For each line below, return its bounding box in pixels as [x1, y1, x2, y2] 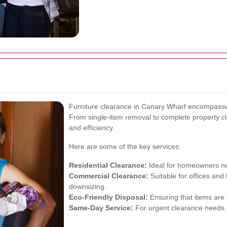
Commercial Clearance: [69, 172, 148, 180]
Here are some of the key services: [69, 142, 181, 150]
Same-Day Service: [69, 204, 133, 212]
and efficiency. [69, 124, 115, 132]
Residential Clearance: [69, 161, 147, 169]
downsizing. [69, 182, 106, 191]
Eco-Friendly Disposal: [69, 193, 148, 201]
